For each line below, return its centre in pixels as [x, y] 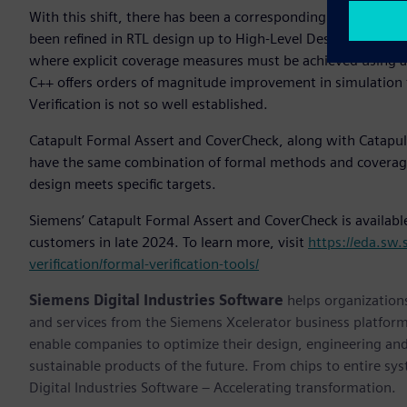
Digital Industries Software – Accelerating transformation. [213, 387]
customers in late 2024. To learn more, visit [169, 242]
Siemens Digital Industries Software [156, 300]
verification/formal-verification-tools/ [144, 263]
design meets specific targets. [126, 184]
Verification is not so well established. [154, 104]
